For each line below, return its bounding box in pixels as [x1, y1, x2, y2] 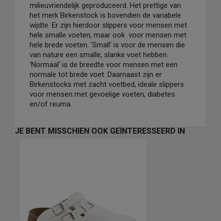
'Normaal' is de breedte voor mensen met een [30, 60, 178, 69]
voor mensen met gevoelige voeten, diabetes [30, 90, 175, 99]
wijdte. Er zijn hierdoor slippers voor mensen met [30, 21, 187, 30]
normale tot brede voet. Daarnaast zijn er [30, 70, 162, 79]
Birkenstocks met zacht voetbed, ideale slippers [30, 80, 184, 89]
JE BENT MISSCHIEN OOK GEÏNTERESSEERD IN [15, 126, 185, 136]
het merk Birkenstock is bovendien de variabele [30, 11, 181, 20]
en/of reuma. [30, 100, 74, 109]
